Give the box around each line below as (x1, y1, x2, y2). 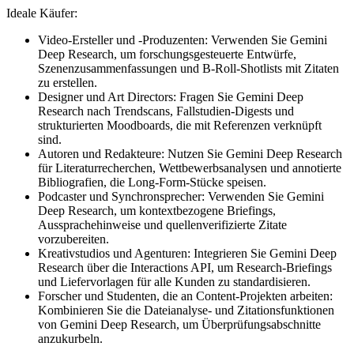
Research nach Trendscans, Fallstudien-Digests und (38, 104, 294, 119)
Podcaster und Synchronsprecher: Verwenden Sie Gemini (38, 190, 324, 204)
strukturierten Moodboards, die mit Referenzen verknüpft (38, 119, 322, 133)
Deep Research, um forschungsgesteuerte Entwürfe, (38, 47, 296, 62)
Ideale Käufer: (6, 6, 77, 21)
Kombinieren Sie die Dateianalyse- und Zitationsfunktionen (38, 303, 334, 318)
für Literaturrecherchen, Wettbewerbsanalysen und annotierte (38, 161, 341, 175)
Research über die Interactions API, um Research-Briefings (38, 261, 332, 275)
